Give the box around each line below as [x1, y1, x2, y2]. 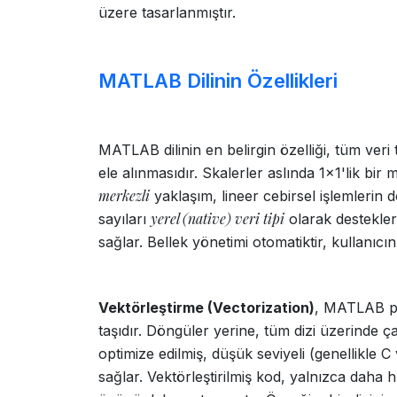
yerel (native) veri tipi [151, 209, 284, 228]
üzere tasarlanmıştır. [98, 4, 236, 21]
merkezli [98, 186, 150, 205]
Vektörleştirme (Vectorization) [98, 299, 315, 316]
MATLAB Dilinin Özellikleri [98, 69, 338, 92]
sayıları [98, 210, 151, 228]
